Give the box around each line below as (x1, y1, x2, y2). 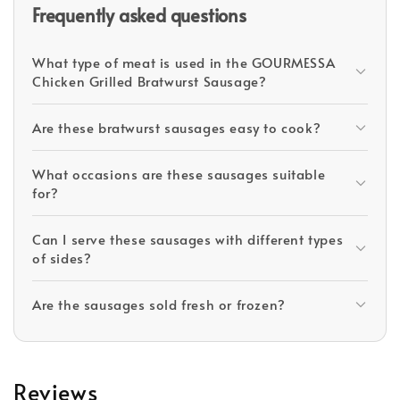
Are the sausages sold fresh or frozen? (32, 295, 286, 313)
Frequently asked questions (32, 3, 246, 28)
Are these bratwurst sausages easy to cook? (32, 118, 321, 137)
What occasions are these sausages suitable (32, 164, 326, 183)
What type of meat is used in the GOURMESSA (32, 53, 336, 71)
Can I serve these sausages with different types (32, 229, 344, 248)
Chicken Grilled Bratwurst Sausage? (32, 71, 267, 90)
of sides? (32, 248, 92, 267)
